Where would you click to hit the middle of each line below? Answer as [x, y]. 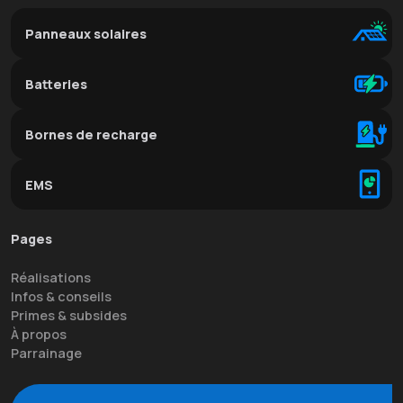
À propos [39, 335]
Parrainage [46, 354]
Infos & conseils [61, 297]
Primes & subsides [69, 316]
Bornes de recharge [91, 135]
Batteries [56, 85]
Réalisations [51, 278]
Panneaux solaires [86, 34]
